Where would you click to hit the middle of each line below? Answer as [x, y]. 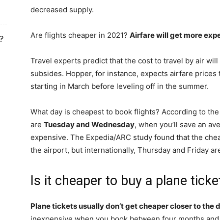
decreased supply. [62, 10]
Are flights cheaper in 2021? [80, 35]
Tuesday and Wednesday [89, 124]
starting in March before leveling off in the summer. [120, 86]
